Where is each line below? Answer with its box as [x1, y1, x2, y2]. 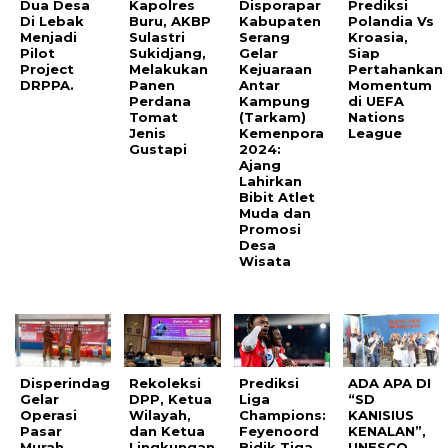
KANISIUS [348, 407, 415, 424]
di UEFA [348, 93, 405, 110]
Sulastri [129, 29, 186, 46]
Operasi [20, 407, 77, 424]
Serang [238, 29, 290, 46]
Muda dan [238, 205, 311, 222]
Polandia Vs [348, 13, 435, 30]
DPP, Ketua [129, 391, 213, 408]
